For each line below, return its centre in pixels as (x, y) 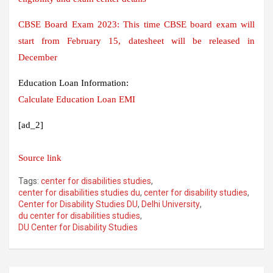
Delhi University (171, 204)
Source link (40, 158)
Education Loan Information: (73, 83)
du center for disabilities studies (79, 215)
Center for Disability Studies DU (78, 204)
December (38, 57)
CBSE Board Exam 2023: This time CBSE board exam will (136, 24)
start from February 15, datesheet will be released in (136, 41)
